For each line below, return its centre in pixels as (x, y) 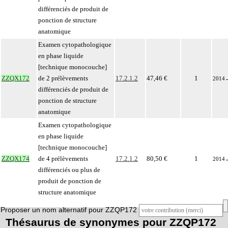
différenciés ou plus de (69, 170)
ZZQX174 (16, 159)
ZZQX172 (16, 78)
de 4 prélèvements (63, 159)
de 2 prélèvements (63, 78)
